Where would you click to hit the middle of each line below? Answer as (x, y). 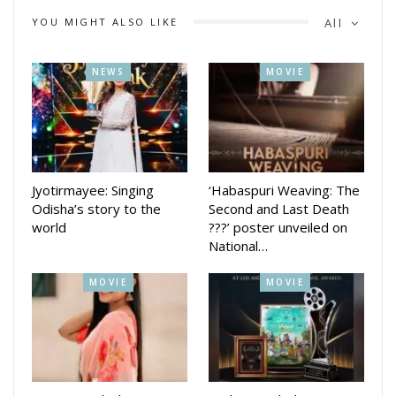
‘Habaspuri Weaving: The (284, 190)
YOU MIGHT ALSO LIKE (105, 21)
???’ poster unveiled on (278, 227)
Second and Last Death (279, 208)
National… (238, 245)
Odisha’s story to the (96, 208)
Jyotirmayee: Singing (93, 190)
